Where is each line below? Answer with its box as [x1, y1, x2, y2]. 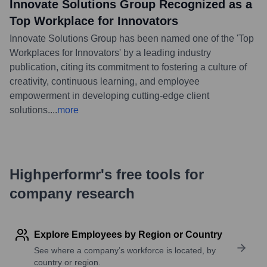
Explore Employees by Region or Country [34, 229, 222, 240]
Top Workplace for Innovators [10, 14, 178, 27]
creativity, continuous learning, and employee [10, 76, 200, 86]
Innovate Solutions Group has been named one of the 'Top [10, 33, 254, 44]
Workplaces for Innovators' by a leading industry [10, 47, 211, 58]
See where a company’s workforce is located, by [34, 245, 216, 255]
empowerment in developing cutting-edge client [10, 90, 209, 101]
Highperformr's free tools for [10, 166, 204, 182]
